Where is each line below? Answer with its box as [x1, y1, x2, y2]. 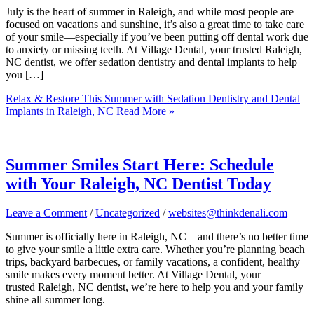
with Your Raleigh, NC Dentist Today [6, 174, 271, 193]
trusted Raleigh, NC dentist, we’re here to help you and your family [6, 281, 303, 294]
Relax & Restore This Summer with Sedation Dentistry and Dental [6, 92, 300, 104]
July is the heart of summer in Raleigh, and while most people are [6, 5, 294, 18]
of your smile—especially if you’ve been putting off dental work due [6, 30, 308, 43]
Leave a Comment [6, 207, 87, 219]
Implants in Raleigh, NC [6, 104, 114, 117]
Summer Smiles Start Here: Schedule [6, 155, 274, 174]
